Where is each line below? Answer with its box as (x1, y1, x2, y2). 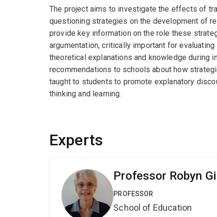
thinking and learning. (49, 89, 122, 99)
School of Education (113, 202, 192, 213)
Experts (49, 131, 103, 150)
